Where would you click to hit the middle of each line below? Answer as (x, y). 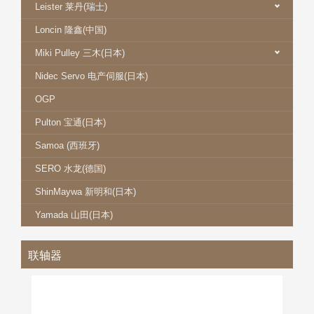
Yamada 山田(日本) (74, 215)
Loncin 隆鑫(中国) (71, 30)
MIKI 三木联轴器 (157, 296)
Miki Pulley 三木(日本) (80, 53)
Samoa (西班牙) (67, 145)
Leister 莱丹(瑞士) (71, 7)
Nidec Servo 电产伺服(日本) (91, 76)
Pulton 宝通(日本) (70, 122)
